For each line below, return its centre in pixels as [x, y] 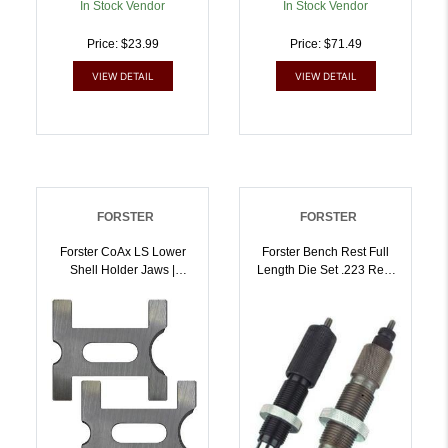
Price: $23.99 [122, 44]
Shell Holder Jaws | [122, 270]
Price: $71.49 [325, 44]
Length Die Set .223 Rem [325, 270]
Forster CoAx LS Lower [122, 252]
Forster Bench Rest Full [325, 252]
